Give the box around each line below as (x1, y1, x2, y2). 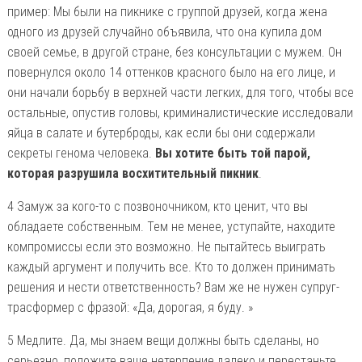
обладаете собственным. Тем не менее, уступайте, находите (6, 219, 335, 235)
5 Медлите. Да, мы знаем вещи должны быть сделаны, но (6, 333, 319, 349)
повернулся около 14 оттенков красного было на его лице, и (6, 65, 335, 81)
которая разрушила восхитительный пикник (6, 166, 259, 182)
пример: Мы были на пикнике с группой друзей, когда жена (6, 4, 327, 20)
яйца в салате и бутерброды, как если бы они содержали (6, 125, 315, 141)
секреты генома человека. (6, 145, 155, 162)
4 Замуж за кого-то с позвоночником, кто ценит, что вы (6, 199, 308, 215)
